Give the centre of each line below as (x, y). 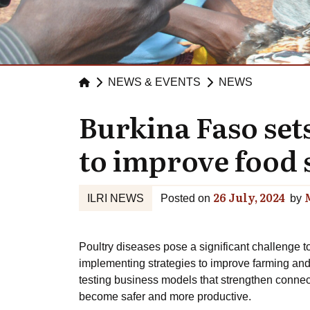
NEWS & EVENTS (154, 82)
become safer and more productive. (165, 297)
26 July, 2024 (249, 198)
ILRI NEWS (116, 199)
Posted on (185, 199)
